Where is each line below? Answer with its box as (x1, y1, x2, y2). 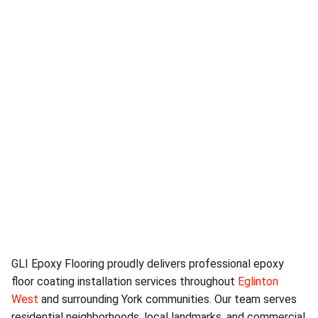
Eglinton (238, 274, 278, 288)
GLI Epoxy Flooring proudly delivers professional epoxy (11, 256, 284, 270)
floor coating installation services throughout (11, 274, 238, 288)
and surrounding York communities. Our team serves (38, 292, 297, 306)
